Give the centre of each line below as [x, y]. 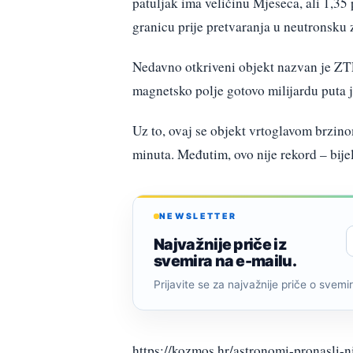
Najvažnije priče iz [221, 245]
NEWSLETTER [198, 216]
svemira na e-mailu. [225, 261]
